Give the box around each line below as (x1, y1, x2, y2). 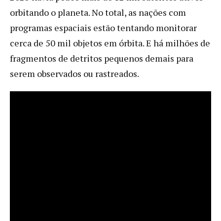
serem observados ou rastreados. (10, 67, 139, 79)
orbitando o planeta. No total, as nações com (10, 6, 186, 18)
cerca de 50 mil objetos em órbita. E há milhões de (10, 37, 210, 49)
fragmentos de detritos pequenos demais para (10, 52, 193, 64)
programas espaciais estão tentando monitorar (10, 21, 197, 34)
